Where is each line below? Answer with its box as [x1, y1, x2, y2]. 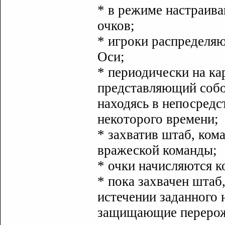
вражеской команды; [97, 143, 217, 158]
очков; [97, 18, 135, 33]
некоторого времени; [97, 111, 218, 127]
